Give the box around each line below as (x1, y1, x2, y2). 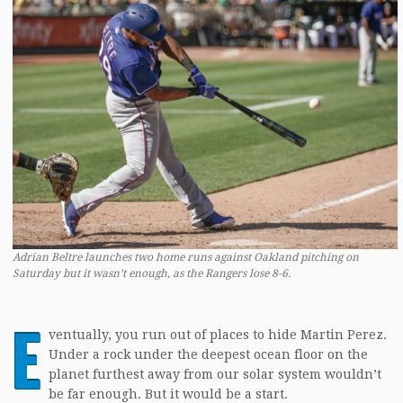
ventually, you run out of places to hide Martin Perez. (49, 327, 387, 342)
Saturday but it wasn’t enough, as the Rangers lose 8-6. (13, 266, 291, 280)
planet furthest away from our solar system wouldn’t (49, 366, 381, 381)
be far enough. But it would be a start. (49, 386, 288, 401)
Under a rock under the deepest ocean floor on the (49, 346, 368, 362)
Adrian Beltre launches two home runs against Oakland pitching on (13, 250, 359, 264)
